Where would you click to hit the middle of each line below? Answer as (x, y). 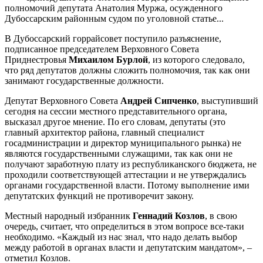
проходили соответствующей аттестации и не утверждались (125, 174)
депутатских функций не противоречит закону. (99, 195)
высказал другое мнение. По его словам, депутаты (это (115, 122)
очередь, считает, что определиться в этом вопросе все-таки (124, 226)
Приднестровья (37, 59)
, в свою (221, 215)
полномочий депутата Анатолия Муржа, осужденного (114, 8)
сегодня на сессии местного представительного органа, (116, 111)
